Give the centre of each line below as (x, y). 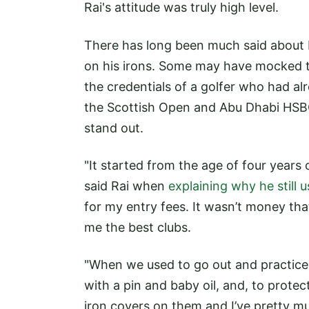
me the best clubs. (138, 227)
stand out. (114, 128)
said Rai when (126, 186)
